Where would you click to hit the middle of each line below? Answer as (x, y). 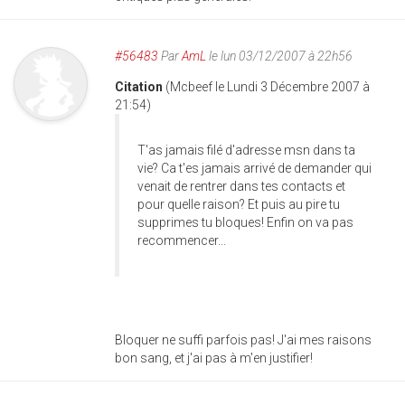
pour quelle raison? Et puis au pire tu (239, 204)
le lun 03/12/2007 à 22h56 (279, 56)
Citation (140, 87)
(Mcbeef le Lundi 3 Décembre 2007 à (268, 87)
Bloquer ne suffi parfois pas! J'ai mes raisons (243, 340)
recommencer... (182, 240)
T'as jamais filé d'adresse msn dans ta (246, 150)
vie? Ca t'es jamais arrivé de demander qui (254, 168)
